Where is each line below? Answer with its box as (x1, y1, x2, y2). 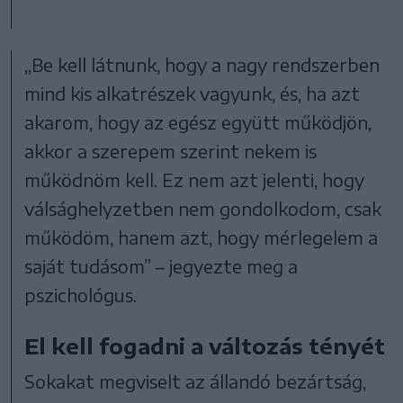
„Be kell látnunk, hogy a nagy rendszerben (24, 52, 381, 76)
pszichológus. (24, 282, 142, 306)
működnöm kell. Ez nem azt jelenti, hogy (24, 167, 365, 191)
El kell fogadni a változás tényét (24, 331, 386, 359)
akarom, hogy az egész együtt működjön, (24, 110, 372, 133)
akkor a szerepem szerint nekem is (24, 139, 318, 162)
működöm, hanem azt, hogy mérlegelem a (24, 225, 379, 248)
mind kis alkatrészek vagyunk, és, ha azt (24, 81, 361, 104)
